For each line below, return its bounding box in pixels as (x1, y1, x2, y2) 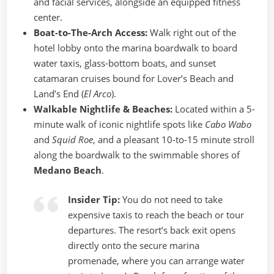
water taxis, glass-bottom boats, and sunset (34, 57, 216, 70)
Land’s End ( (34, 87, 84, 100)
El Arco (84, 87, 111, 100)
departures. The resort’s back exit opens (68, 223, 236, 236)
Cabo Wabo (205, 118, 251, 131)
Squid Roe (52, 133, 93, 146)
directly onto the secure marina (68, 239, 200, 251)
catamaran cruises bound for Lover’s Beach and (34, 72, 234, 85)
